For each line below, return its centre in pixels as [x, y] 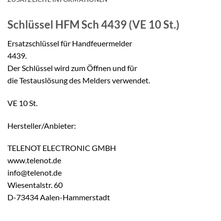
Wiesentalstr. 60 [35, 185]
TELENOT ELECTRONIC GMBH [62, 148]
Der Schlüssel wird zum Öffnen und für [72, 68]
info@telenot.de [35, 173]
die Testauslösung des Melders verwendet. [79, 80]
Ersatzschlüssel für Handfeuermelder [70, 43]
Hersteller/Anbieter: [42, 125]
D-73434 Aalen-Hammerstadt [59, 197]
